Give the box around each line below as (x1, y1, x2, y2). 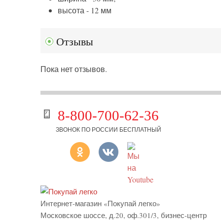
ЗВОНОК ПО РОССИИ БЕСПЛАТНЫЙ (56, 125, 162, 134)
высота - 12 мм (58, 5, 111, 16)
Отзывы (56, 36, 94, 48)
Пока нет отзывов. (40, 64, 107, 74)
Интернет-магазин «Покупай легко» (40, 198, 160, 209)
